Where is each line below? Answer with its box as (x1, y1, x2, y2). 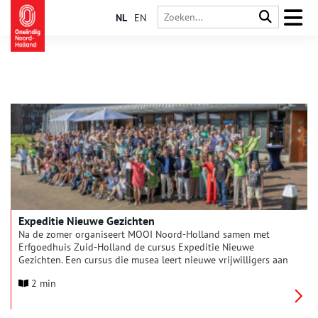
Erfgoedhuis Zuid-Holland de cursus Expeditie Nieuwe (18, 241, 254, 253)
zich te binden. (18, 266, 82, 279)
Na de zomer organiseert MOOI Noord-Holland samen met (18, 228, 270, 241)
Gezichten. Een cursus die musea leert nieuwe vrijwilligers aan (18, 253, 288, 266)
